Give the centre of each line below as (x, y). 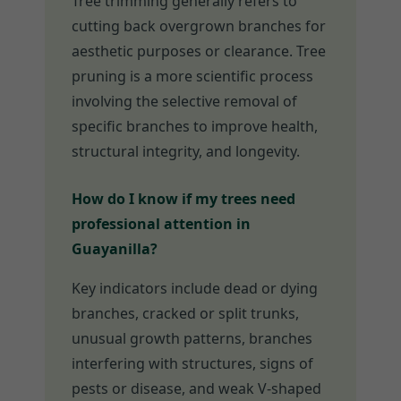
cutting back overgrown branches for (199, 26)
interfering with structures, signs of (192, 364)
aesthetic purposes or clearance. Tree (199, 51)
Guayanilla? (115, 249)
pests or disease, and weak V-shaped (196, 389)
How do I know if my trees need (183, 199)
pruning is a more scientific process (192, 77)
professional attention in (161, 224)
